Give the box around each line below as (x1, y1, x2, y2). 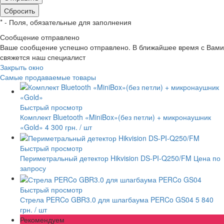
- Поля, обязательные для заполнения (2, 16, 131, 27)
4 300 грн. (45, 121, 79, 132)
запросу (20, 163, 46, 173)
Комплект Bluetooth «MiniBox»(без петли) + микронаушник (20, 111, 211, 122)
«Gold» (20, 121, 43, 132)
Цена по (193, 153, 220, 163)
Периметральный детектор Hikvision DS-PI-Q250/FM (20, 153, 191, 163)
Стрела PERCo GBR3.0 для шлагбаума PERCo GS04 (20, 194, 193, 204)
